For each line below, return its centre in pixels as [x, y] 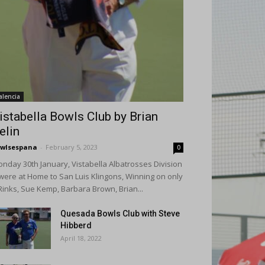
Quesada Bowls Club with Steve [120, 214]
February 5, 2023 [72, 147]
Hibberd [76, 225]
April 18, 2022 [81, 238]
